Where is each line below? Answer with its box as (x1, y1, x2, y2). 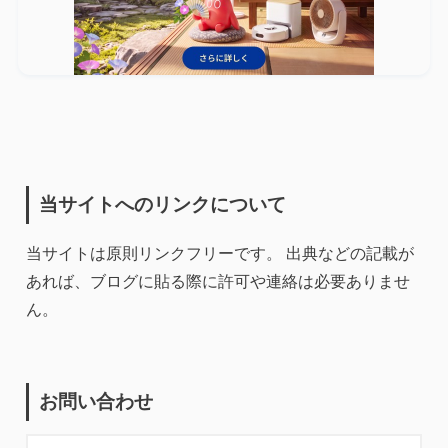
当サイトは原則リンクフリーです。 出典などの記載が (26, 245, 414, 263)
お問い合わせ (39, 391, 153, 413)
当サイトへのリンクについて (39, 194, 286, 216)
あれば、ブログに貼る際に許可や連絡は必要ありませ (26, 273, 410, 291)
